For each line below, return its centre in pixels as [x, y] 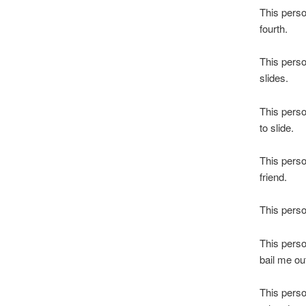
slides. [274, 78]
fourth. [273, 28]
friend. [273, 177]
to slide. [276, 127]
